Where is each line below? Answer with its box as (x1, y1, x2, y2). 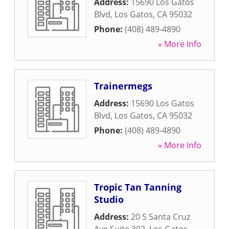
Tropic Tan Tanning (94, 181, 181, 193)
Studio (94, 193, 124, 205)
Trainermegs (94, 80, 152, 92)
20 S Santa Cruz (131, 211, 190, 222)
